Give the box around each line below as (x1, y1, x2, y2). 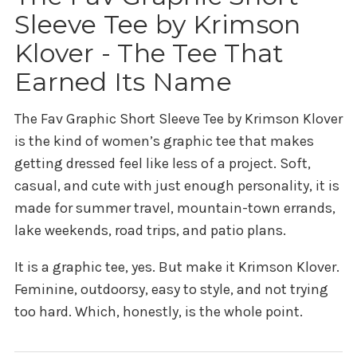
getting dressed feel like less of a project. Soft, (14, 155, 311, 173)
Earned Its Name (14, 66, 232, 98)
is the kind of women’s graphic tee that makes (14, 132, 314, 151)
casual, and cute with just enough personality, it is (14, 177, 339, 195)
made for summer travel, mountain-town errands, (14, 199, 335, 218)
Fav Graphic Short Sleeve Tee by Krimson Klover (41, 110, 343, 128)
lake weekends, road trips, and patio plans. (14, 222, 286, 240)
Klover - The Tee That (14, 37, 284, 69)
